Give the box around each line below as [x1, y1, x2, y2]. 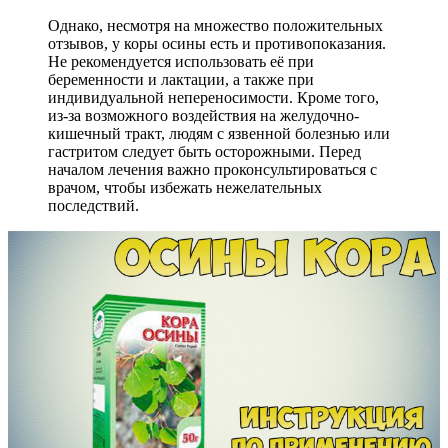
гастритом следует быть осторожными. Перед [48, 142, 361, 160]
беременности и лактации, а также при [48, 70, 314, 88]
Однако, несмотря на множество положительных [48, 16, 383, 34]
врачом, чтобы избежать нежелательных [48, 178, 322, 196]
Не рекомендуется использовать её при [48, 52, 314, 70]
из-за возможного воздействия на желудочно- [48, 106, 359, 124]
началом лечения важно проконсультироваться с [48, 160, 377, 178]
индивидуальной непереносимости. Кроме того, [48, 88, 379, 106]
